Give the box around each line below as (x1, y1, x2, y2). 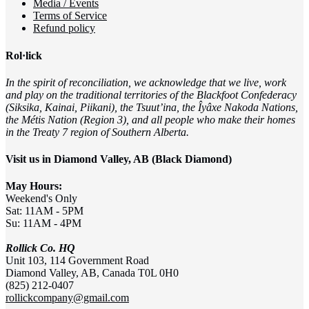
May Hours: (6, 180, 62, 192)
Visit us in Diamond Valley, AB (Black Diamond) (6, 153, 232, 166)
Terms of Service (33, 10, 107, 22)
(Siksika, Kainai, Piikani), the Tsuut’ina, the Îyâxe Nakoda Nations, (6, 101, 298, 113)
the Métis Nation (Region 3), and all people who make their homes (6, 113, 295, 126)
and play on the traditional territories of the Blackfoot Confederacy (6, 88, 297, 101)
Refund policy (33, 22, 95, 34)
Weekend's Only (6, 192, 77, 205)
